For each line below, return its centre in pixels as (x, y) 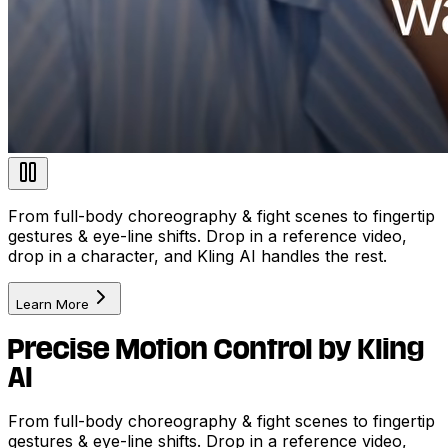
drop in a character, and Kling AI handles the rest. (197, 255)
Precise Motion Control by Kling (216, 348)
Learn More (52, 303)
